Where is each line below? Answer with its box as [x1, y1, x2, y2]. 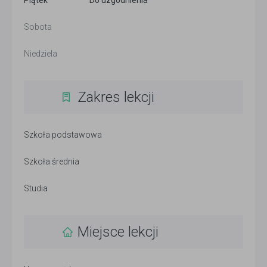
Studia [24, 184, 48, 194]
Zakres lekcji [77, 89, 154, 106]
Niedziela [24, 49, 57, 59]
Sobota [24, 22, 52, 32]
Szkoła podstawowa [24, 130, 102, 140]
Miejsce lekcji [77, 223, 159, 241]
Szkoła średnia [24, 157, 79, 167]
